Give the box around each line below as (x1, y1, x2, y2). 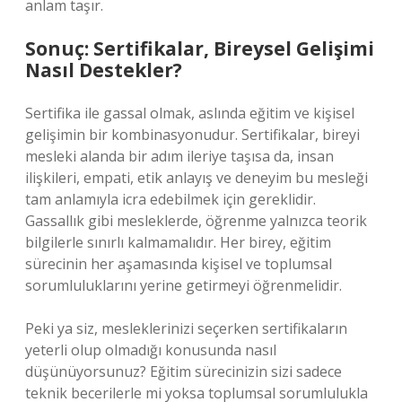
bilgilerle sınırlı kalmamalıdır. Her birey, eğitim (25, 232, 331, 252)
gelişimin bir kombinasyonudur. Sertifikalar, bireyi (25, 125, 360, 144)
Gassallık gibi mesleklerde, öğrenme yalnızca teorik (25, 211, 367, 231)
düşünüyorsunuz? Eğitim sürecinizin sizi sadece (25, 362, 342, 381)
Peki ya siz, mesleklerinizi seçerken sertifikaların (25, 319, 347, 338)
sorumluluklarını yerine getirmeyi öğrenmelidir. (25, 275, 342, 295)
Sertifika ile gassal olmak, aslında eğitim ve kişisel (25, 103, 354, 123)
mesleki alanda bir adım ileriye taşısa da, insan (25, 146, 334, 166)
